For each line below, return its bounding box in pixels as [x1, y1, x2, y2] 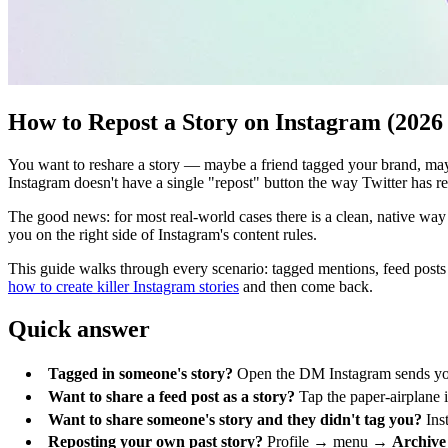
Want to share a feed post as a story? [48, 387, 295, 405]
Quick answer [8, 315, 150, 342]
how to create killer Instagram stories [8, 277, 239, 295]
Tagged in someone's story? [48, 365, 233, 383]
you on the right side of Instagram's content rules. [8, 225, 317, 243]
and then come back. [239, 277, 373, 295]
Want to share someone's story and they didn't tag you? [48, 410, 422, 428]
